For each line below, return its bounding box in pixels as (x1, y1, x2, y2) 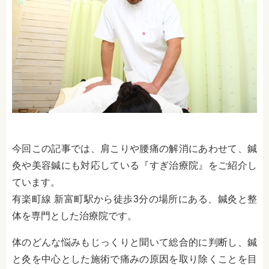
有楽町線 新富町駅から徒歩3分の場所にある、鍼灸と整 (12, 193, 257, 205)
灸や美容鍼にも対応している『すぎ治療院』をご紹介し (12, 159, 257, 171)
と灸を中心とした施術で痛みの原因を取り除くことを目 (12, 253, 257, 265)
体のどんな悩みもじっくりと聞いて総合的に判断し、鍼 (12, 236, 257, 248)
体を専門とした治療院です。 (12, 210, 137, 222)
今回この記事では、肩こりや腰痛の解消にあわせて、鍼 (12, 142, 257, 154)
